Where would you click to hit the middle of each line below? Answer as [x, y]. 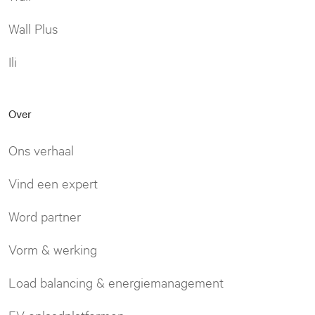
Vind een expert [53, 183]
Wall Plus [33, 28]
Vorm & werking [53, 249]
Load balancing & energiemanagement [116, 282]
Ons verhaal [41, 150]
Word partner [45, 216]
